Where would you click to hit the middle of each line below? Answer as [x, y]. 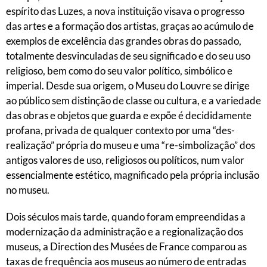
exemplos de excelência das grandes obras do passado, [124, 41]
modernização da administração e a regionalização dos [125, 232]
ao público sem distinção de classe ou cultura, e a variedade [133, 100]
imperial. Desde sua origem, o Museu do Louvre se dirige [128, 86]
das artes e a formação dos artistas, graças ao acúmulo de [130, 26]
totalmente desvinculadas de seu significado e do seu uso [128, 56]
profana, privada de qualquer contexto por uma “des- [120, 130]
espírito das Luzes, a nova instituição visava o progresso [125, 11]
